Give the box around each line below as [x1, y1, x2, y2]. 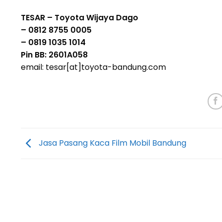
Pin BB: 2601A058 [21, 49, 88, 61]
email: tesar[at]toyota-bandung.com [21, 61, 166, 73]
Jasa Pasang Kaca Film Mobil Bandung [37, 137, 186, 149]
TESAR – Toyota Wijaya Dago [21, 12, 138, 24]
